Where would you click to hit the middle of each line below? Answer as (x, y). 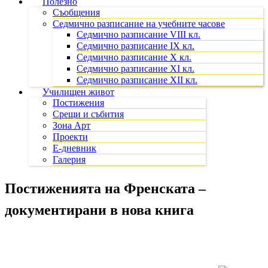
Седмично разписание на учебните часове (139, 24)
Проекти (70, 137)
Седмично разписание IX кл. (135, 46)
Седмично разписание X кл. (134, 57)
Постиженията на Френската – (105, 188)
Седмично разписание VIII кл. (138, 34)
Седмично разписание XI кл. (135, 68)
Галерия (69, 159)
